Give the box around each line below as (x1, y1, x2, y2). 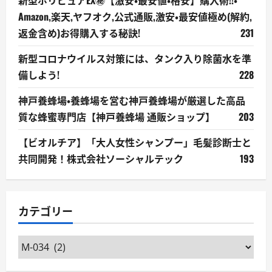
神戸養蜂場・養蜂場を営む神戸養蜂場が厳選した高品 (18, 92, 245, 107)
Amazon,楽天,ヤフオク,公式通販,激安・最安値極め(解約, (18, 8, 252, 24)
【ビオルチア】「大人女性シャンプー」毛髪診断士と (18, 134, 251, 149)
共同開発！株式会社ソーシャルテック (18, 151, 183, 166)
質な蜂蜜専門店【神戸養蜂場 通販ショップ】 (18, 109, 215, 124)
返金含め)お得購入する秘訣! (18, 25, 140, 40)
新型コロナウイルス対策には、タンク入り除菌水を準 (18, 50, 251, 66)
